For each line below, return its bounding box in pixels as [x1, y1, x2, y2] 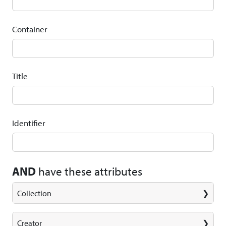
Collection [17, 188, 51, 199]
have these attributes [36, 163, 142, 179]
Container [12, 24, 47, 35]
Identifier [12, 118, 45, 129]
